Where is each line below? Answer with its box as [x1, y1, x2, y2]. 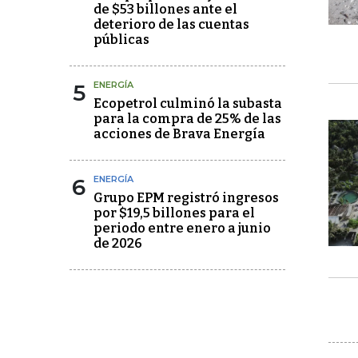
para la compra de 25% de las [93, 111, 281, 126]
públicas [93, 32, 149, 47]
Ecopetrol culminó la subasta [93, 96, 282, 111]
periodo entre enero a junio [93, 221, 271, 236]
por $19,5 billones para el [93, 205, 255, 221]
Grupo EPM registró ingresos [93, 190, 279, 205]
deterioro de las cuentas [93, 17, 249, 32]
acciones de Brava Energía [93, 126, 265, 141]
